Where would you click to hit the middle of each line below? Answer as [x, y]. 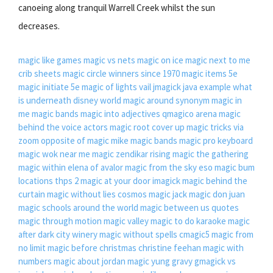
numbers [35, 261]
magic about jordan [90, 261]
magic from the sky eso [169, 167]
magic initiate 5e [49, 87]
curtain [32, 194]
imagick [166, 180]
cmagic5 [194, 234]
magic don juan [217, 194]
